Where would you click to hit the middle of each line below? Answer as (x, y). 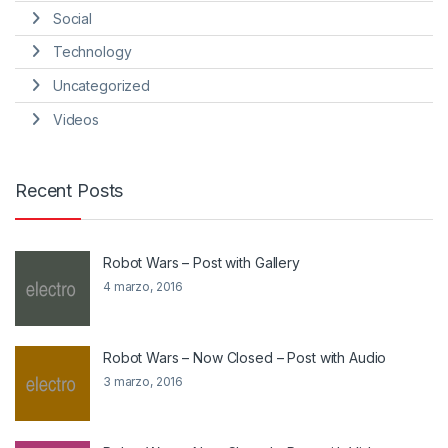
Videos (75, 119)
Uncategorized (101, 86)
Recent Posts (69, 191)
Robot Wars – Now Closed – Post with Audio (245, 358)
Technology (92, 52)
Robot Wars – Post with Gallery (201, 263)
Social (72, 18)
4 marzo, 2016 (143, 287)
